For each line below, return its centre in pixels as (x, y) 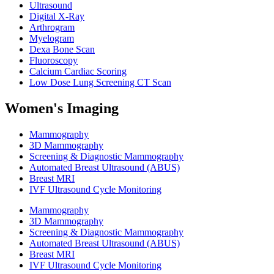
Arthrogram (52, 28)
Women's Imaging (62, 109)
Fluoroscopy (54, 61)
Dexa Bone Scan (62, 50)
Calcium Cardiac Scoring (78, 72)
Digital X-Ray (57, 17)
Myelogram (52, 39)
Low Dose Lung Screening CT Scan (100, 83)
